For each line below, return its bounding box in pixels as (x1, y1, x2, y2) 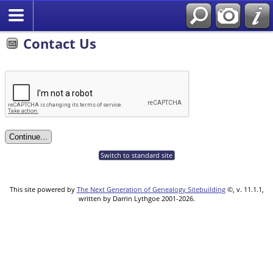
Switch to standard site (98, 150, 174, 160)
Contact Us (23, 34, 96, 52)
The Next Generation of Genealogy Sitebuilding (76, 184, 225, 194)
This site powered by (9, 184, 77, 194)
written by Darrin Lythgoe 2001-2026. (78, 193, 195, 203)
